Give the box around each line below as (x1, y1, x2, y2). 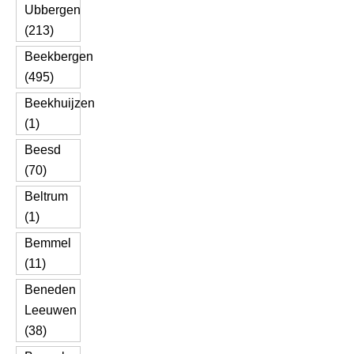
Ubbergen (24, 3, 81, 17)
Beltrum (24, 190, 68, 203)
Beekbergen (24, 50, 93, 63)
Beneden (24, 283, 76, 296)
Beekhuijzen (24, 96, 95, 110)
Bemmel (24, 236, 71, 250)
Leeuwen (24, 303, 77, 317)
